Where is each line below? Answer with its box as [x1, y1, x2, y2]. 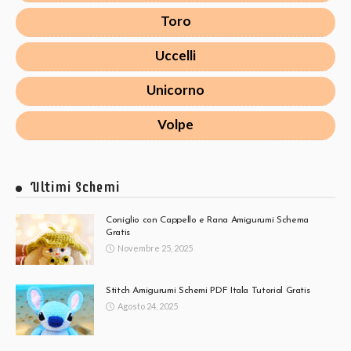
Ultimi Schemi [30, 177, 120, 196]
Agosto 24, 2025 [118, 300, 178, 311]
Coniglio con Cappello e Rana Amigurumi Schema [106, 215, 309, 225]
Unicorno [147, 81, 204, 98]
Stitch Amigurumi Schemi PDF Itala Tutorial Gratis [106, 285, 310, 295]
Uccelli [155, 46, 196, 63]
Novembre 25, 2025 [118, 242, 193, 253]
